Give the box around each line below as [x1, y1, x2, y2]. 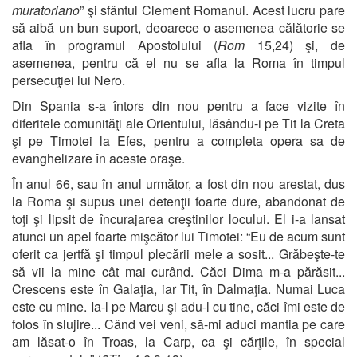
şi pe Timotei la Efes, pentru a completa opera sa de [12, 131, 345, 150]
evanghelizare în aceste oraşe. [12, 148, 185, 167]
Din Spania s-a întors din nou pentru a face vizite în [12, 96, 345, 115]
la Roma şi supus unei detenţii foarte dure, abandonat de [12, 191, 345, 210]
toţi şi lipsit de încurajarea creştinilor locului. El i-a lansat [12, 209, 345, 228]
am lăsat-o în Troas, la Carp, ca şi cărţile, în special [12, 331, 345, 351]
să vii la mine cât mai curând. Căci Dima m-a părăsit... [12, 261, 345, 280]
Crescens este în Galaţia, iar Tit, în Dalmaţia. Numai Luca [12, 279, 345, 298]
